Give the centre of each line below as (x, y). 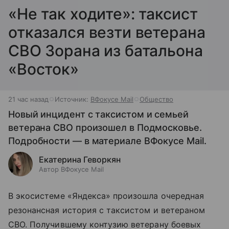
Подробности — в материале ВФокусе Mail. (107, 141)
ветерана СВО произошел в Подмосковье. (105, 128)
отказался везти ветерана (107, 32)
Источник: (73, 99)
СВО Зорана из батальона (106, 51)
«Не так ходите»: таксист (103, 14)
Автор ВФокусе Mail (71, 169)
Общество (156, 99)
